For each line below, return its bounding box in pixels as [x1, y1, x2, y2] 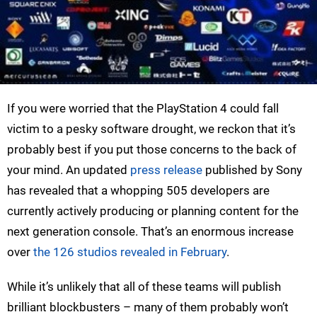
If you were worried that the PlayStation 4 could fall [7, 100, 279, 115]
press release [130, 162, 202, 177]
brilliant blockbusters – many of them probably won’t [7, 299, 289, 314]
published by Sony [202, 162, 302, 177]
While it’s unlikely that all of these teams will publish [7, 279, 281, 294]
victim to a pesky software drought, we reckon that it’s [7, 121, 296, 136]
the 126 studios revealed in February [33, 244, 226, 259]
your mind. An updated [7, 162, 130, 177]
